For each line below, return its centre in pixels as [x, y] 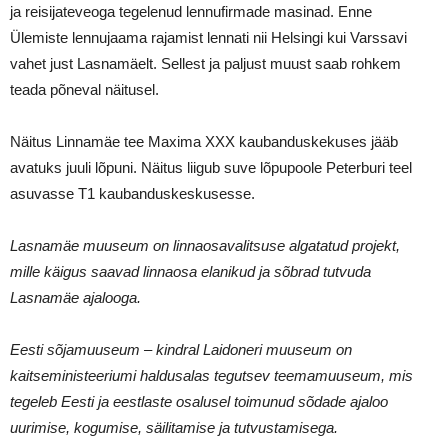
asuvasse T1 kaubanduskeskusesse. [132, 193]
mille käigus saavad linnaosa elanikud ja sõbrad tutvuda [190, 271]
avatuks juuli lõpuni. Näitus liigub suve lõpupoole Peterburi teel [211, 167]
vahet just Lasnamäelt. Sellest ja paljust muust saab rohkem [205, 63]
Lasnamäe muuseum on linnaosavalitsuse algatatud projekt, [205, 245]
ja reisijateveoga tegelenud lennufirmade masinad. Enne [191, 11]
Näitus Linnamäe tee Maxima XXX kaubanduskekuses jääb [204, 141]
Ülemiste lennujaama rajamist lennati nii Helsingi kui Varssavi [208, 37]
